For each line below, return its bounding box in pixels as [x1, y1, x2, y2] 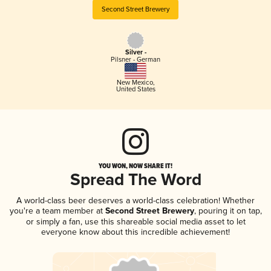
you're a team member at [9, 205, 103, 216]
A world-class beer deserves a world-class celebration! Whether [16, 195, 255, 206]
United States [116, 85, 155, 93]
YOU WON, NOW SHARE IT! [99, 160, 172, 171]
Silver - [125, 48, 146, 57]
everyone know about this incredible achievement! [41, 226, 230, 237]
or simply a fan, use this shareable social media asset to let [25, 216, 246, 227]
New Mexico [116, 78, 153, 87]
